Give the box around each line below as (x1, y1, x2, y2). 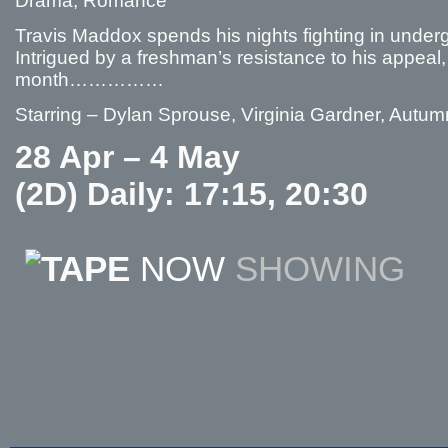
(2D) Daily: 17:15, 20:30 (15, 176, 368, 212)
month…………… (15, 69, 164, 90)
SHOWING (235, 249, 405, 288)
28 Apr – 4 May (15, 139, 240, 175)
